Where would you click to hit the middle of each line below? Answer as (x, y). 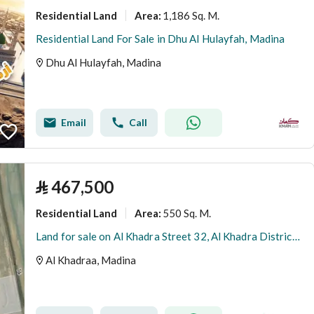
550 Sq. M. (187, 213)
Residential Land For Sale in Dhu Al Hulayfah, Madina (161, 39)
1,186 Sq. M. (191, 15)
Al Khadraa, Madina (91, 260)
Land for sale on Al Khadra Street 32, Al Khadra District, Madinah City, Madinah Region (296, 236)
